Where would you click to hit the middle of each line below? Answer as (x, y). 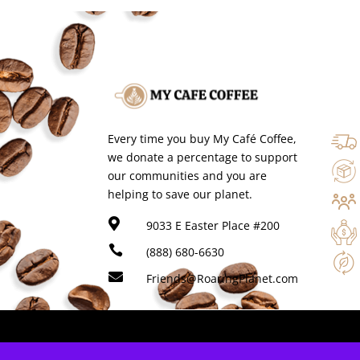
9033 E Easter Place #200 (213, 226)
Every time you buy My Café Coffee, (202, 139)
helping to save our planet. (180, 194)
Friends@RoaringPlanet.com (222, 279)
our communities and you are (188, 176)
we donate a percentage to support (203, 157)
